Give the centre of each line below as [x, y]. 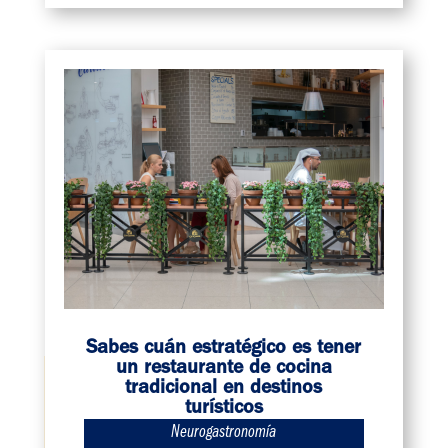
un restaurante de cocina [223, 368]
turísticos [223, 408]
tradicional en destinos [224, 388]
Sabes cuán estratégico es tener [224, 348]
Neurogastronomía [224, 433]
